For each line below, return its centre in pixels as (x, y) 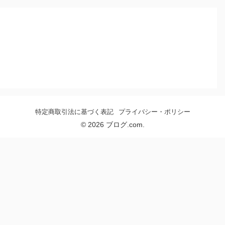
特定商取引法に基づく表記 (74, 112)
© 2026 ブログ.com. (113, 125)
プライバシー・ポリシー (154, 112)
